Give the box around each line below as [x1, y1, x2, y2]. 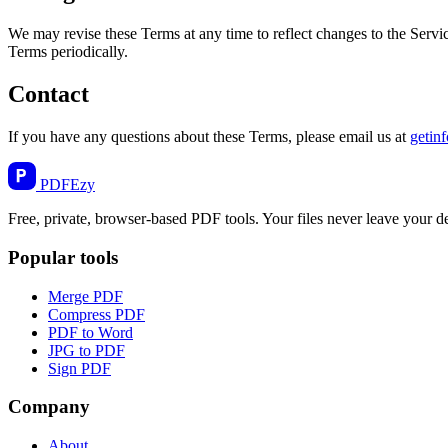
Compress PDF [48, 305, 145, 323]
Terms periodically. [8, 43, 128, 61]
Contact [8, 81, 89, 108]
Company [8, 396, 90, 418]
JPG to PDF [48, 341, 125, 359]
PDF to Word [48, 323, 133, 341]
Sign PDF [48, 359, 111, 377]
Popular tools [8, 246, 118, 268]
